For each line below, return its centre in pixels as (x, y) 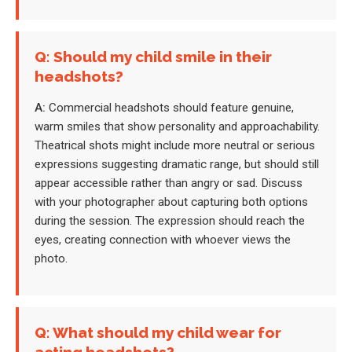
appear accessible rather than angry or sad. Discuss (169, 183)
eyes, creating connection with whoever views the (163, 240)
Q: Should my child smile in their (153, 57)
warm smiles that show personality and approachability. (177, 127)
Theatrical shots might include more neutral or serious (175, 146)
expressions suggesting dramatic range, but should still (177, 165)
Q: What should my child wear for (158, 333)
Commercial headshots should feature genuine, (170, 108)
